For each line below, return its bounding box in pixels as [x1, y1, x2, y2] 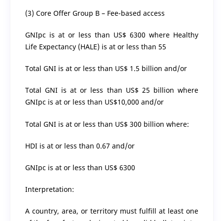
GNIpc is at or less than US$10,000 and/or [25, 97, 164, 107]
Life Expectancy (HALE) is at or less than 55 [25, 42, 166, 52]
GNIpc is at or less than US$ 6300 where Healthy [25, 30, 199, 40]
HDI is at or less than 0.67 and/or [25, 141, 135, 150]
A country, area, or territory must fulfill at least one [25, 206, 199, 216]
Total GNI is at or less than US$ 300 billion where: [25, 119, 189, 129]
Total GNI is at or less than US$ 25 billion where [25, 85, 199, 95]
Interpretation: [25, 184, 74, 194]
